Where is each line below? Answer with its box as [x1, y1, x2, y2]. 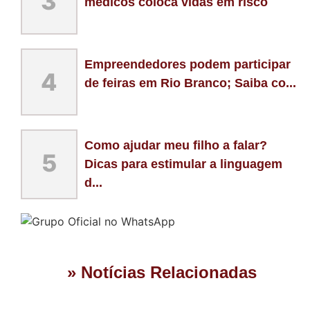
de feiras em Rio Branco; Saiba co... [84, 75, 296, 90]
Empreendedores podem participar [84, 57, 291, 71]
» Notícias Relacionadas [67, 262, 257, 282]
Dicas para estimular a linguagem [84, 156, 282, 171]
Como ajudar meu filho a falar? [84, 138, 267, 152]
